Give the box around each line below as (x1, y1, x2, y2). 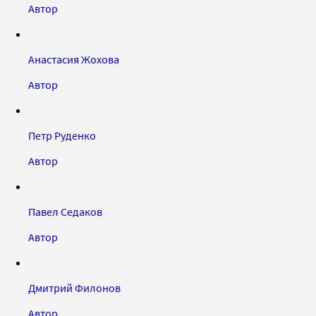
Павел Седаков (28, 204, 102, 219)
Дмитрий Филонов (28, 280, 121, 295)
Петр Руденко (28, 128, 96, 142)
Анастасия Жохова (28, 51, 119, 66)
